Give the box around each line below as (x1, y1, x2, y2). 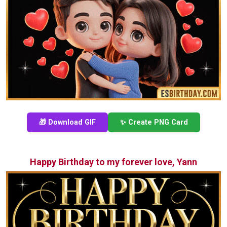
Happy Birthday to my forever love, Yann (30, 157, 197, 168)
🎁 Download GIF (39, 118, 96, 127)
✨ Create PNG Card (120, 118, 188, 127)
